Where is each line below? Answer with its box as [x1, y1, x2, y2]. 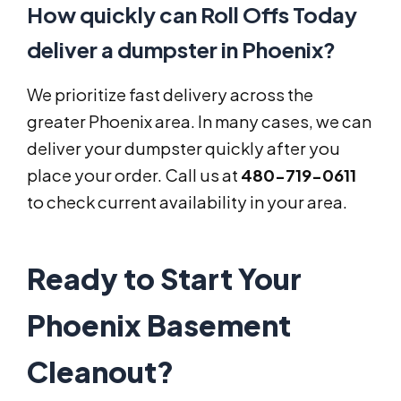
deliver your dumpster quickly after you [27, 138, 340, 159]
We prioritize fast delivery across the [27, 84, 313, 106]
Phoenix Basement [27, 307, 291, 344]
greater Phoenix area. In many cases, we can [27, 111, 371, 132]
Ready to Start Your [27, 260, 302, 297]
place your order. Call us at [27, 165, 241, 186]
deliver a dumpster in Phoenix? [27, 36, 336, 64]
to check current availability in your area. [27, 192, 347, 213]
